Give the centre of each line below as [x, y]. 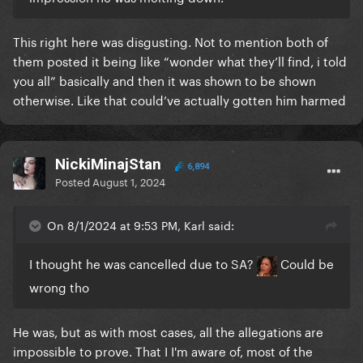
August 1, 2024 [129, 181]
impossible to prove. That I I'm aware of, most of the [163, 350]
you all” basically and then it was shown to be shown [164, 80]
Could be [305, 263]
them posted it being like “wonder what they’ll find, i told [180, 60]
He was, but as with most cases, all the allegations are [168, 330]
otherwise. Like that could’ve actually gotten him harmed [181, 99]
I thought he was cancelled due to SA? [143, 263]
